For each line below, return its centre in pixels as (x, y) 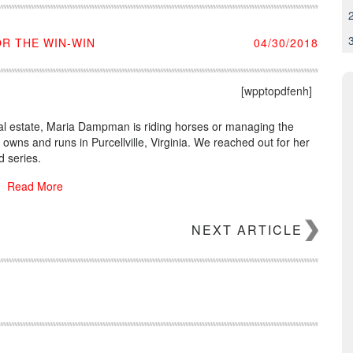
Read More (35, 186)
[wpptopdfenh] (277, 90)
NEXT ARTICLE (247, 229)
